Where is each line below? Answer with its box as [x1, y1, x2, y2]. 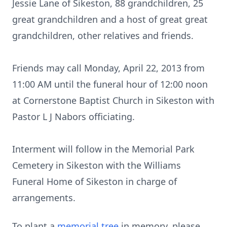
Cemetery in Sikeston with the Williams [12, 159, 181, 171]
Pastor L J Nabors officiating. [12, 110, 135, 123]
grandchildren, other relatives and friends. [12, 29, 194, 42]
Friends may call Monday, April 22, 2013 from [12, 62, 205, 74]
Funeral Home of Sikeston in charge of [12, 175, 177, 187]
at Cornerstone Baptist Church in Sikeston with [12, 94, 214, 106]
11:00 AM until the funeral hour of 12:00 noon [12, 78, 208, 90]
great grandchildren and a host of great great [12, 13, 208, 25]
